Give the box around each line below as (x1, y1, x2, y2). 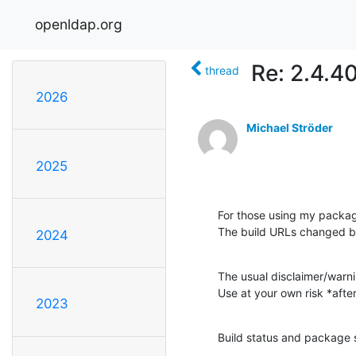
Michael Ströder (246, 120, 333, 134)
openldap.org (35, 15, 122, 33)
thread (205, 63, 239, 77)
